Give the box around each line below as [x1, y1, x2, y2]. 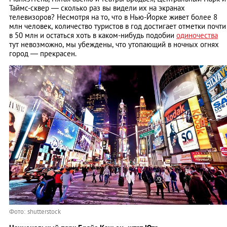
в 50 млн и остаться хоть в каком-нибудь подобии [9, 30, 176, 40]
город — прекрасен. [9, 48, 77, 58]
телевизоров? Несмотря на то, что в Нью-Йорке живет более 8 [9, 12, 217, 22]
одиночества [176, 30, 218, 40]
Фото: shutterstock [9, 207, 61, 216]
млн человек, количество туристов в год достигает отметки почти [9, 21, 226, 31]
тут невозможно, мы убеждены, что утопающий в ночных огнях [9, 39, 219, 49]
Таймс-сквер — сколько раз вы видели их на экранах [9, 3, 185, 13]
